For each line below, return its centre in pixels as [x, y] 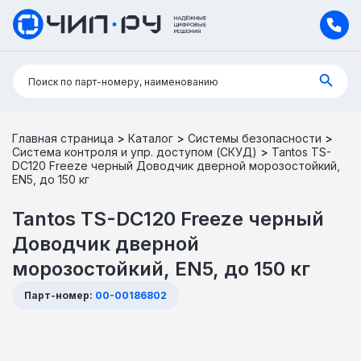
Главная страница [63, 138]
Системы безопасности [255, 138]
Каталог [151, 138]
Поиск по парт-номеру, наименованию [123, 81]
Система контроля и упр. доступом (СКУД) [135, 151]
